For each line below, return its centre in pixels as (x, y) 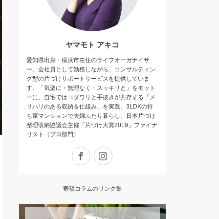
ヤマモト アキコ (92, 45)
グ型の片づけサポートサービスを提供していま (88, 79)
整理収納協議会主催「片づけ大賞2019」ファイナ (92, 125)
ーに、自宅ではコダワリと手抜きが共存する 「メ (91, 97)
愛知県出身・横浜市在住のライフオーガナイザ (88, 60)
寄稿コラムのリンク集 (92, 189)
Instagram (125, 150)
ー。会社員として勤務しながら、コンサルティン (91, 69)
